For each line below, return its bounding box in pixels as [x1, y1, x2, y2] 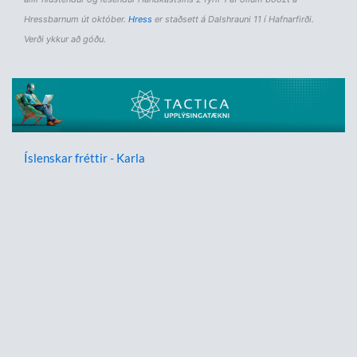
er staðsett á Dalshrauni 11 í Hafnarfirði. [152, 13, 314, 25]
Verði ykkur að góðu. [24, 33, 106, 45]
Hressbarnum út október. [24, 13, 128, 25]
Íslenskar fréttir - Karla [24, 151, 145, 166]
